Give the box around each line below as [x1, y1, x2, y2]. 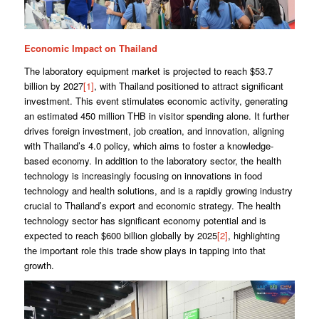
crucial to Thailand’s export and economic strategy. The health [23, 199, 281, 213]
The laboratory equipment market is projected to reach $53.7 [23, 64, 273, 78]
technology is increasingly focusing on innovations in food [23, 169, 262, 183]
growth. [23, 258, 54, 273]
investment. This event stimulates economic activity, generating [23, 94, 288, 108]
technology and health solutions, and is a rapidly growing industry [23, 184, 293, 198]
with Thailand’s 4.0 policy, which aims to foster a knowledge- [23, 139, 273, 153]
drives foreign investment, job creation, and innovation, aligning [23, 124, 284, 138]
